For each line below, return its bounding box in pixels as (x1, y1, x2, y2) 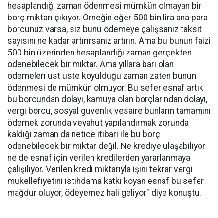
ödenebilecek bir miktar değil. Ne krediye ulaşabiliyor (7, 141, 205, 151)
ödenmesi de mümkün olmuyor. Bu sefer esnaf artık (7, 83, 203, 92)
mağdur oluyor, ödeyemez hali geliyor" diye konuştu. (7, 188, 201, 198)
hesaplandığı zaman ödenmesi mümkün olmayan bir (7, 1, 201, 11)
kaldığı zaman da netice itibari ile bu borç (7, 129, 160, 139)
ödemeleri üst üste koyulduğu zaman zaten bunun (7, 71, 196, 81)
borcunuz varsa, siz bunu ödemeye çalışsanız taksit (7, 24, 202, 34)
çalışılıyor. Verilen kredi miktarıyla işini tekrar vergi (7, 164, 193, 174)
